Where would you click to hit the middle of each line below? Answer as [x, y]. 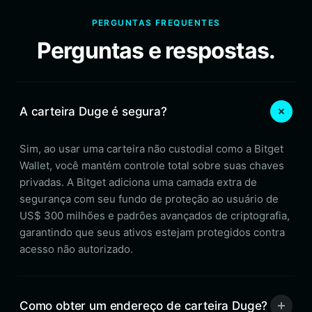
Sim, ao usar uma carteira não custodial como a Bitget [151, 149]
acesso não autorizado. [76, 249]
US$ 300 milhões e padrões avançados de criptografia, [155, 216]
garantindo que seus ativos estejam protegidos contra [152, 232]
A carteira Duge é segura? [93, 111]
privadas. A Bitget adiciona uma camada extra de [138, 182]
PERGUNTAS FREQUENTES [156, 23]
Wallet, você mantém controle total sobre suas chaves [152, 165]
